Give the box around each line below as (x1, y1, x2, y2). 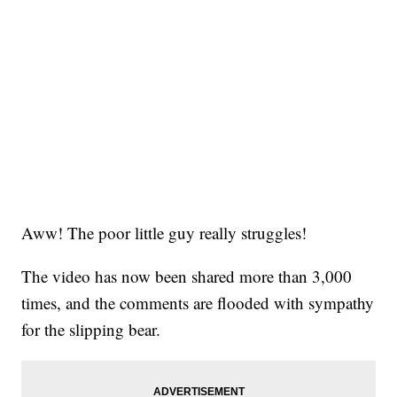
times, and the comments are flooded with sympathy (21, 292, 375, 315)
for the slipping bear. (21, 318, 161, 341)
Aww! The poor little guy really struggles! (21, 222, 307, 245)
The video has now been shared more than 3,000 (21, 265, 353, 288)
